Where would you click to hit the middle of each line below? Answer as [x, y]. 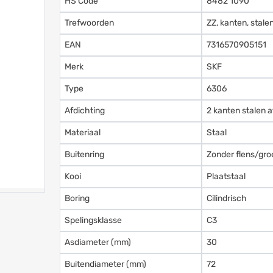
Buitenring [85, 154]
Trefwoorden [90, 23]
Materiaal [83, 132]
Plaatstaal [226, 176]
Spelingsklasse [94, 220]
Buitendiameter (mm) [106, 264]
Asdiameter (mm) [98, 242]
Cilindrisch [227, 198]
